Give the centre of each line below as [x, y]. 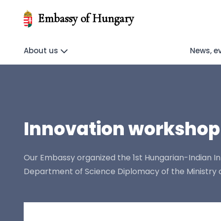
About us [41, 51]
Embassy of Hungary [86, 18]
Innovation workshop [122, 129]
